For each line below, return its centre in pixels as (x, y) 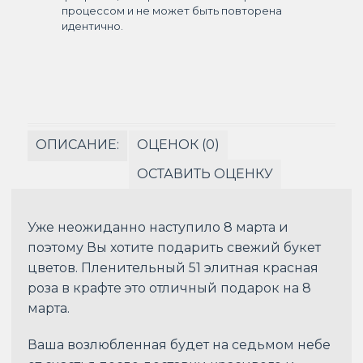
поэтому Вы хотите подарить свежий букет (174, 247)
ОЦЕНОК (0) (178, 144)
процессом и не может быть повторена (172, 10)
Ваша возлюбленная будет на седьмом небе (179, 344)
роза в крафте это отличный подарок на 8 (169, 288)
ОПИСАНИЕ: (77, 144)
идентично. (92, 26)
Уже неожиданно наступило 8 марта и (158, 227)
